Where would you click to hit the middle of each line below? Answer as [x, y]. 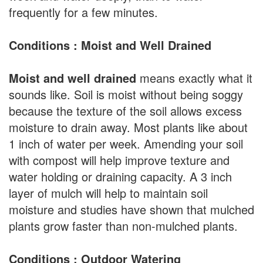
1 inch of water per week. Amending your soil [126, 144]
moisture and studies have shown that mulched [131, 210]
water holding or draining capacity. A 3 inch [120, 177]
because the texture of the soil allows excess [125, 111]
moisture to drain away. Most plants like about [128, 127]
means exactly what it [194, 78]
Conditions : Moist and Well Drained [110, 45]
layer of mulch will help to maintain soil [108, 193]
